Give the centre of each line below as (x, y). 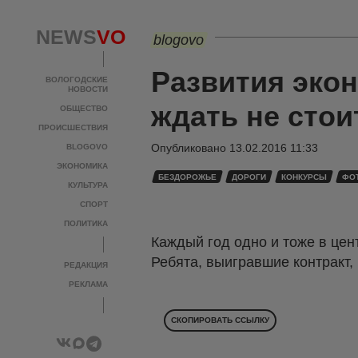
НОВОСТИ (88, 89)
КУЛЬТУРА (88, 185)
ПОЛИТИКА (86, 223)
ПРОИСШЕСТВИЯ (73, 127)
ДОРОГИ (249, 177)
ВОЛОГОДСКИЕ (77, 80)
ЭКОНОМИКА (82, 166)
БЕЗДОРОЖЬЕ (187, 177)
